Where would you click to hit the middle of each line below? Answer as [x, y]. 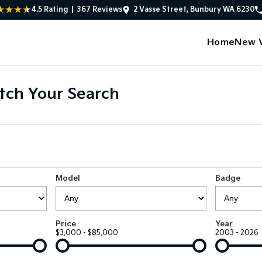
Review [105, 9]
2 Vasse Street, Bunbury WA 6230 [194, 9]
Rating [55, 9]
